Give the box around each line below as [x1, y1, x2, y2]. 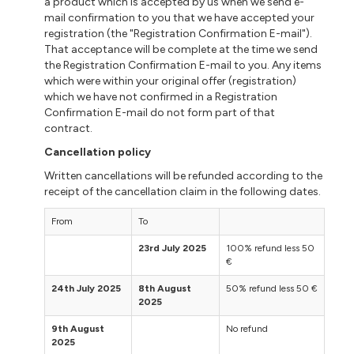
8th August [138, 282, 192, 294]
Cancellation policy [44, 145, 152, 159]
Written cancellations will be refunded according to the [44, 168, 323, 183]
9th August [51, 322, 105, 334]
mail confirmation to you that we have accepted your [44, 10, 315, 24]
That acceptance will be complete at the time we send [44, 42, 318, 56]
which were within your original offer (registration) [44, 73, 297, 88]
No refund [226, 322, 269, 334]
